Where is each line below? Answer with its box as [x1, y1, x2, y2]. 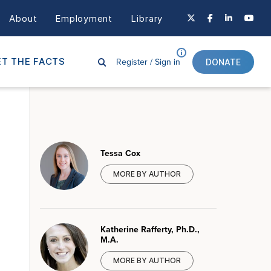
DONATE [206, 56, 241, 67]
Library [130, 12, 163, 24]
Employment [55, 12, 113, 24]
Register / [116, 55, 152, 68]
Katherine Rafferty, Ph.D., [100, 223, 200, 235]
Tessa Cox [100, 146, 141, 159]
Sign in [152, 55, 180, 68]
